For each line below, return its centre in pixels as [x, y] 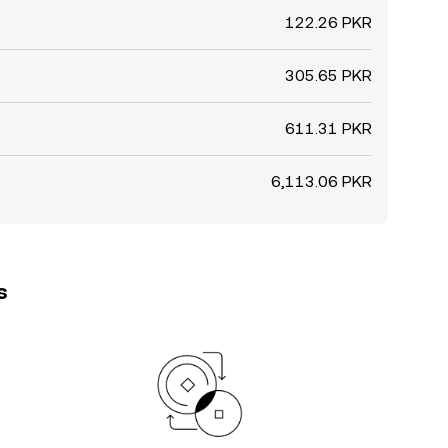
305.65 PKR [328, 75]
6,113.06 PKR [321, 181]
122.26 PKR [328, 22]
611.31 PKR [328, 128]
